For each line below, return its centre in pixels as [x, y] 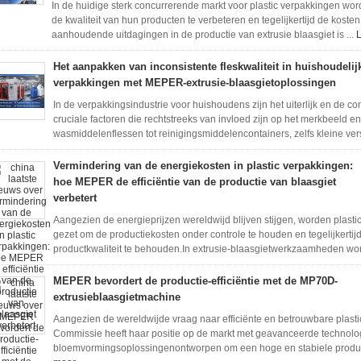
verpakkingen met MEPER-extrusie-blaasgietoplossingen [195, 83]
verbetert [75, 198]
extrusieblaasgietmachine [117, 297]
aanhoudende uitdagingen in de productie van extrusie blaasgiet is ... [204, 35]
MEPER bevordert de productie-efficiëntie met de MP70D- [195, 281]
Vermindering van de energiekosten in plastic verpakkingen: [203, 166]
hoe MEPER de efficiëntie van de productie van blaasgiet [195, 182]
